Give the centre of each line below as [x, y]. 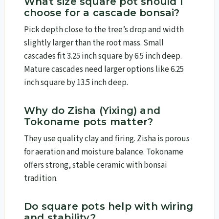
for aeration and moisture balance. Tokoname [104, 152]
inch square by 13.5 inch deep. [76, 83]
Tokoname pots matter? [89, 122]
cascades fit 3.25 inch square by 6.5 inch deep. [103, 56]
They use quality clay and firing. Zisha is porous [107, 139]
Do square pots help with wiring [109, 207]
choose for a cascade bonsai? [102, 13]
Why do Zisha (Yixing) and [92, 111]
